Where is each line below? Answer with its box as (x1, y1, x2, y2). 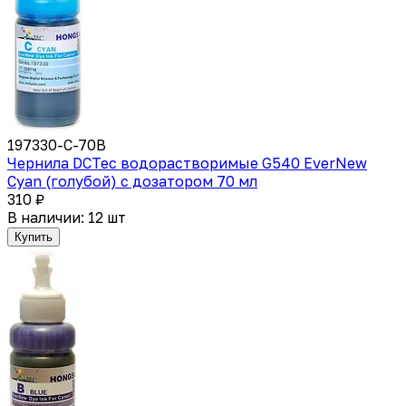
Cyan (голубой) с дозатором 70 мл (7, 171, 257, 190)
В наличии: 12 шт (7, 208, 126, 227)
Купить (14, 229, 53, 244)
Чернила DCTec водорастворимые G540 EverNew (7, 153, 367, 172)
